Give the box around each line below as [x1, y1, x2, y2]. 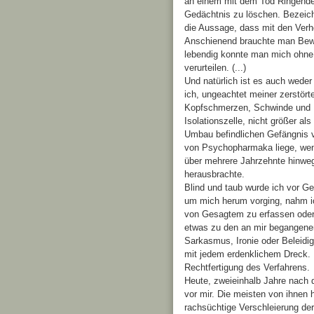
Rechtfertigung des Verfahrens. [184, 262, 310, 273]
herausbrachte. [184, 169, 245, 180]
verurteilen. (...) [184, 62, 246, 74]
